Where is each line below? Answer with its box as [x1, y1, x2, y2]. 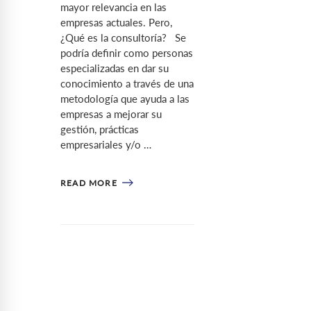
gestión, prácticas [60, 123, 139, 135]
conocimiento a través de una [60, 77, 194, 90]
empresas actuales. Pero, [60, 16, 172, 28]
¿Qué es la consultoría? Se [60, 31, 186, 44]
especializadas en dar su [60, 62, 169, 74]
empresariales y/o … [60, 138, 151, 151]
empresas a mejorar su [60, 108, 162, 120]
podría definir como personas [60, 47, 193, 59]
